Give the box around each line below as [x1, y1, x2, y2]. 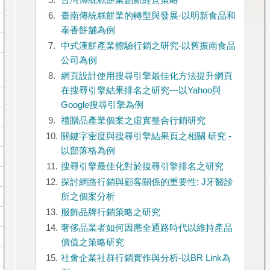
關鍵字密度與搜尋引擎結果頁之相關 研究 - [60, 131, 231, 142]
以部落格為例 [60, 146, 115, 156]
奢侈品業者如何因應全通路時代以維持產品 [60, 223, 233, 233]
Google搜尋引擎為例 [60, 100, 143, 110]
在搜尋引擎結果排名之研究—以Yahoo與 [60, 86, 221, 96]
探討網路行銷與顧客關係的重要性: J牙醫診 [60, 177, 233, 187]
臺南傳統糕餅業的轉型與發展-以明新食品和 [60, 11, 236, 21]
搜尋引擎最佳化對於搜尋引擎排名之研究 [60, 162, 224, 172]
